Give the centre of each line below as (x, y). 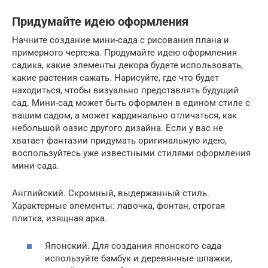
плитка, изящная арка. (60, 218)
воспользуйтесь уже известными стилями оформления (131, 153)
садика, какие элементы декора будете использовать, (127, 65)
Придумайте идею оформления (100, 22)
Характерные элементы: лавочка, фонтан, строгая (118, 205)
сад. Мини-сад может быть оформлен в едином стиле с (131, 103)
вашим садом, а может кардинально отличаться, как (124, 115)
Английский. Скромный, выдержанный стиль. (111, 193)
